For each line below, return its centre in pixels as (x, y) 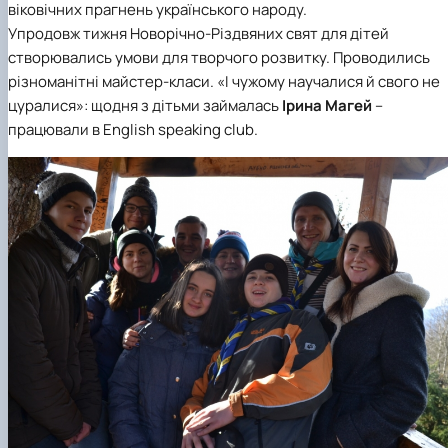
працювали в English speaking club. (133, 129)
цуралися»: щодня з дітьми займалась (145, 105)
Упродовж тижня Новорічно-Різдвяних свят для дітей (198, 33)
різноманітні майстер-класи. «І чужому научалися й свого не (224, 81)
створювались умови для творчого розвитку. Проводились (219, 57)
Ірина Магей (327, 105)
